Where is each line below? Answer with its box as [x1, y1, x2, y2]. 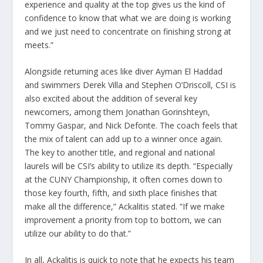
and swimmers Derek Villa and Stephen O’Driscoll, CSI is [25, 79, 237, 91]
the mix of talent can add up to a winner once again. [25, 133, 223, 145]
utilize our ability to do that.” [25, 228, 131, 240]
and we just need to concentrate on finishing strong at [25, 25, 232, 37]
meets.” [25, 39, 54, 50]
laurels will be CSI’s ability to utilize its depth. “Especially [25, 160, 233, 172]
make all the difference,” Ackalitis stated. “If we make [25, 201, 225, 213]
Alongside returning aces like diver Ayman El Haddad [25, 66, 223, 77]
